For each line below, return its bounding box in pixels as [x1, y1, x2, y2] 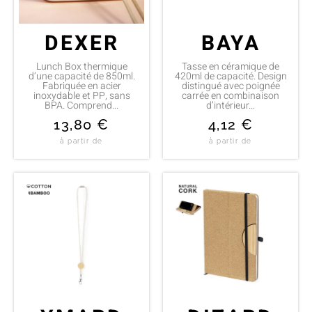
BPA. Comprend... [45, 97, 118, 113]
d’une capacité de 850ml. [28, 68, 135, 84]
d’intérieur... [206, 97, 255, 113]
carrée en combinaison [182, 88, 279, 103]
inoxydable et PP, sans [33, 88, 130, 103]
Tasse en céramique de [182, 58, 279, 74]
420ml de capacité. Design [174, 68, 287, 84]
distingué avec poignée [181, 78, 280, 93]
